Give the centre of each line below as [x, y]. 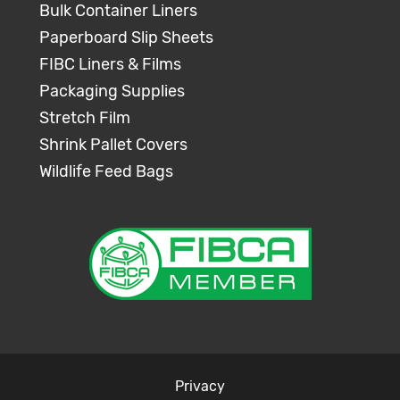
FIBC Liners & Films [110, 64]
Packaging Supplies [112, 91]
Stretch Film [85, 118]
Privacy [200, 386]
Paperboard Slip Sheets [126, 37]
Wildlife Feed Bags [106, 171]
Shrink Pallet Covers [113, 145]
